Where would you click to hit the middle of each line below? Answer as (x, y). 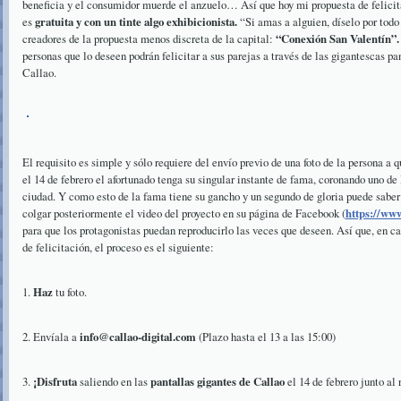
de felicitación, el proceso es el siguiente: (118, 247)
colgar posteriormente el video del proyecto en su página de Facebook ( (184, 213)
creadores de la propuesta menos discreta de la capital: (149, 38)
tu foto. (70, 292)
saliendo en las (114, 381)
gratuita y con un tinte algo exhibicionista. (136, 21)
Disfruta (57, 381)
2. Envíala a (51, 337)
